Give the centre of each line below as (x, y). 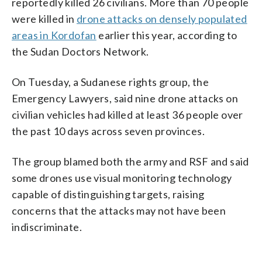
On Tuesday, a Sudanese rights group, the (110, 82)
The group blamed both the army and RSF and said (130, 161)
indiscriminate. (47, 227)
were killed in (44, 18)
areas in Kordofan (54, 35)
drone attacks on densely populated (162, 18)
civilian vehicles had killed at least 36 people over (127, 114)
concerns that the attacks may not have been (119, 210)
